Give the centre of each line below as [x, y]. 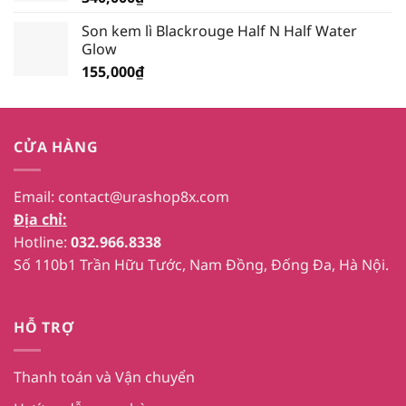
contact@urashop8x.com [144, 196]
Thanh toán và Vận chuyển [104, 377]
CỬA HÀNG [56, 147]
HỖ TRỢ [44, 328]
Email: [36, 196]
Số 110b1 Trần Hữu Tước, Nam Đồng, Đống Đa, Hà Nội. [201, 264]
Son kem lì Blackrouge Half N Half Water [219, 31]
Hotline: [42, 242]
